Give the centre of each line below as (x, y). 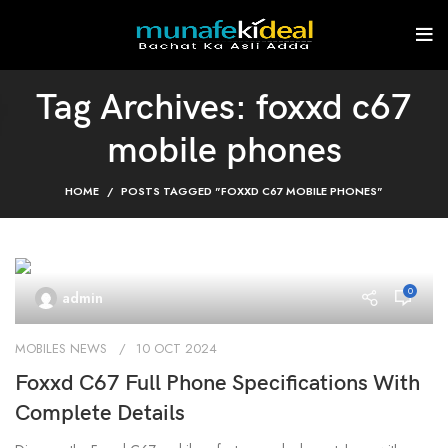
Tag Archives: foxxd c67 (224, 109)
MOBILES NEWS (61, 349)
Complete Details (100, 414)
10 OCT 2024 (176, 349)
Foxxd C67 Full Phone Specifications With (217, 384)
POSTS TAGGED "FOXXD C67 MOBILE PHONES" (252, 191)
